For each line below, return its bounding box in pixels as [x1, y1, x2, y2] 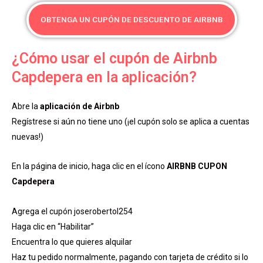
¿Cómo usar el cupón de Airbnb [12, 49, 217, 67]
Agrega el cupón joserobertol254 [12, 206, 133, 216]
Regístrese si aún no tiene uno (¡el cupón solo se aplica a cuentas [12, 116, 249, 126]
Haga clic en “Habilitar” [12, 221, 94, 231]
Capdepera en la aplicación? [12, 68, 197, 86]
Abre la [12, 101, 40, 111]
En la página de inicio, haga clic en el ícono [12, 161, 167, 171]
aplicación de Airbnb [40, 101, 119, 111]
